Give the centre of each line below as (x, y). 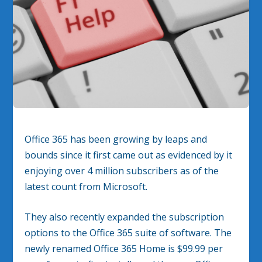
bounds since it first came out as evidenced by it (129, 155)
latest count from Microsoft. (86, 186)
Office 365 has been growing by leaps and (116, 139)
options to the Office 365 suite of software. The (128, 233)
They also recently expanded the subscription (125, 217)
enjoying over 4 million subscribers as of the (122, 170)
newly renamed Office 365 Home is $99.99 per (124, 249)
